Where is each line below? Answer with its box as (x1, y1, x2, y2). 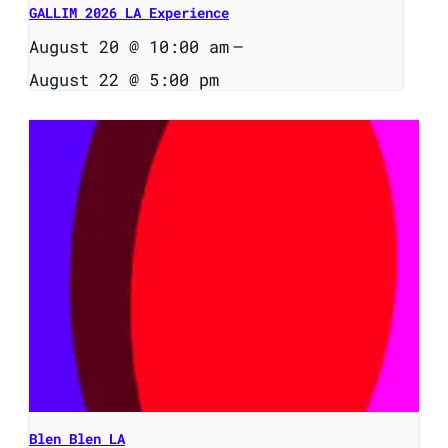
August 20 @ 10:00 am (29, 34, 229, 58)
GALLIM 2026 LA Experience (29, 2, 229, 22)
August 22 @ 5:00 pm (29, 67, 219, 91)
